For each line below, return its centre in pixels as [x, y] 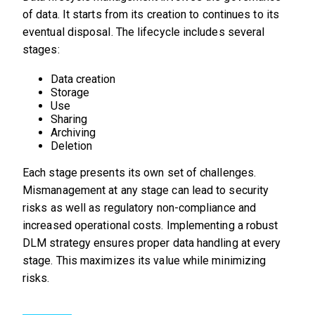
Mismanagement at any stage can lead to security [146, 190]
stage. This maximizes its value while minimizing [144, 260]
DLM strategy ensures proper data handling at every [152, 243]
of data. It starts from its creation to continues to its [151, 14]
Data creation [83, 79]
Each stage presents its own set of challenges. [140, 172]
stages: [41, 49]
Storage [70, 92]
